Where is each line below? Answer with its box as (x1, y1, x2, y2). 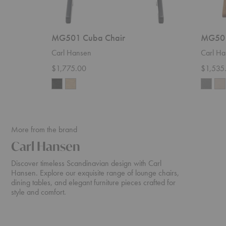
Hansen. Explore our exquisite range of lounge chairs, (11, 167, 179, 178)
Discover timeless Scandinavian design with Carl (11, 157, 161, 168)
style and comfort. (11, 186, 66, 197)
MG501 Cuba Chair (51, 31, 125, 43)
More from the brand (11, 124, 77, 135)
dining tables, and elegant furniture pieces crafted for (11, 177, 176, 188)
